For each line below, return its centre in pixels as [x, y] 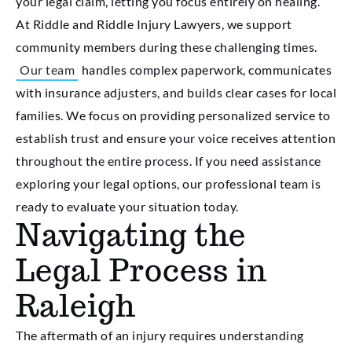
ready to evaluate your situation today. [127, 206]
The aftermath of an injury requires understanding [160, 335]
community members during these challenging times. [167, 46]
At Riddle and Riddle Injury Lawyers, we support [154, 24]
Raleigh [76, 305]
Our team [47, 69]
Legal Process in [141, 270]
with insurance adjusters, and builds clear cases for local [176, 92]
